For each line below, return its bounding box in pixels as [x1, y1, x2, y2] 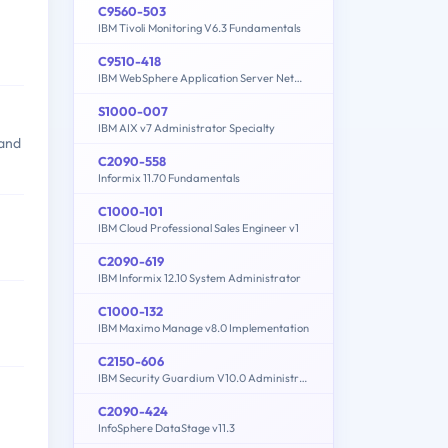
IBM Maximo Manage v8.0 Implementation [98, 320, 309, 335]
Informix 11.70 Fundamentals [98, 170, 240, 185]
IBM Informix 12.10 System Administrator [98, 270, 301, 285]
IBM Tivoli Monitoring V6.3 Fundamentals [98, 20, 301, 35]
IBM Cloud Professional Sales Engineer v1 [98, 220, 299, 235]
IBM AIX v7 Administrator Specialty [98, 120, 275, 135]
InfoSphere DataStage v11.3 [98, 420, 235, 435]
